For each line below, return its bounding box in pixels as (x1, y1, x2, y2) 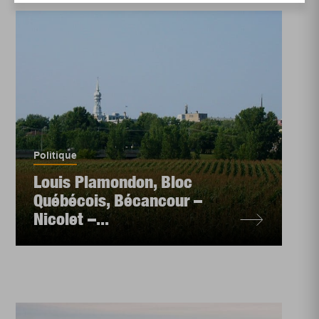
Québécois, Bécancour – (33, 190, 203, 210)
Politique (33, 150, 78, 161)
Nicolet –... (33, 209, 110, 229)
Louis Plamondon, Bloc (33, 172, 193, 192)
